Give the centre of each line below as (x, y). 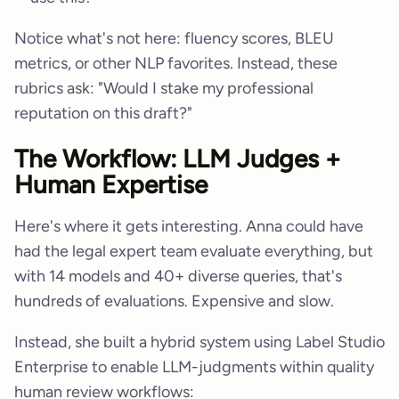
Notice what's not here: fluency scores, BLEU (174, 39)
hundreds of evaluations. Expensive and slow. (174, 301)
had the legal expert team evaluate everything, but (194, 252)
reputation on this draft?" (103, 114)
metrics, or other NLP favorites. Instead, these (176, 64)
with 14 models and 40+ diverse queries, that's (178, 277)
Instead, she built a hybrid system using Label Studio (199, 342)
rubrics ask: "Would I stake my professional (164, 89)
